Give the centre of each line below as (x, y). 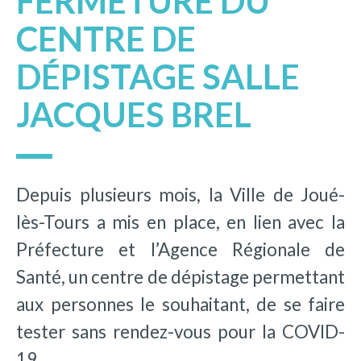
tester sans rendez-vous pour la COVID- (180, 332)
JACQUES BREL (134, 114)
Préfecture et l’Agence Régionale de (180, 250)
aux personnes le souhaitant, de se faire (180, 305)
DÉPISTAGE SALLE (158, 76)
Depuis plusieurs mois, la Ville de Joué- (180, 195)
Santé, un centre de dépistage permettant (180, 277)
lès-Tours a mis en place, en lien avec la (180, 222)
